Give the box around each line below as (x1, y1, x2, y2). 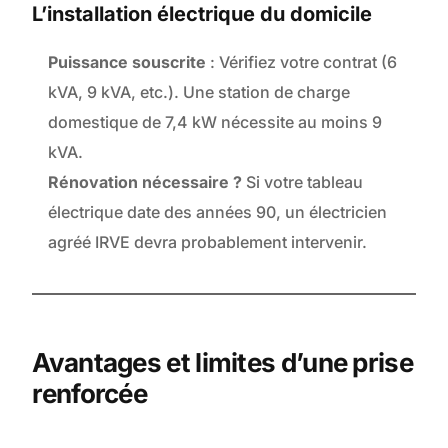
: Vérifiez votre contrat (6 (206, 52, 398, 73)
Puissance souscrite (48, 52, 207, 73)
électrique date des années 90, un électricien (48, 202, 388, 223)
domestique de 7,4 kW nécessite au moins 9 (48, 112, 383, 133)
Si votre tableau (242, 172, 364, 193)
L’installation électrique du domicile (32, 2, 373, 27)
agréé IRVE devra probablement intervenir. (48, 232, 368, 253)
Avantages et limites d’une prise (32, 347, 413, 379)
